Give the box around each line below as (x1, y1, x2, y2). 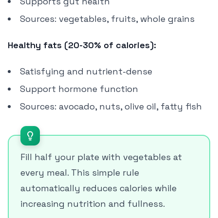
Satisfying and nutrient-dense (20, 66, 152, 77)
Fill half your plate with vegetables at (20, 151, 182, 163)
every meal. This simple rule (20, 167, 139, 178)
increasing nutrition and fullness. (20, 198, 165, 209)
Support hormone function (20, 83, 138, 94)
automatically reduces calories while (20, 182, 177, 194)
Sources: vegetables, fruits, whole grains (20, 13, 195, 24)
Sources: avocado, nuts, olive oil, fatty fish (20, 101, 202, 112)
